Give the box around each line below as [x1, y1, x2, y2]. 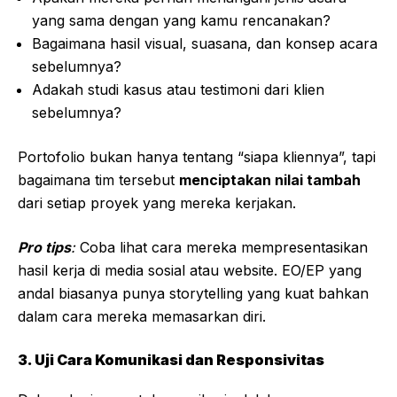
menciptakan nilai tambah [179, 171, 361, 190]
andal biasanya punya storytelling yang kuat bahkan [18, 284, 369, 303]
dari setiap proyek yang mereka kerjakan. [18, 194, 296, 213]
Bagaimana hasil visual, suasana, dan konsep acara [32, 35, 378, 53]
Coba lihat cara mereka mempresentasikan [75, 238, 368, 257]
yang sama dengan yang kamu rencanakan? [32, 12, 331, 30]
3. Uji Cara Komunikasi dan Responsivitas [18, 351, 324, 370]
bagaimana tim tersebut [18, 171, 179, 190]
